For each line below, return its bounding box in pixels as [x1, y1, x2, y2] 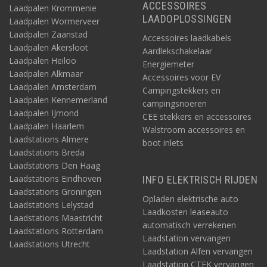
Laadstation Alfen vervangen [142, 246, 253, 257]
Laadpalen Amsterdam [9, 81, 97, 92]
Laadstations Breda [9, 147, 85, 158]
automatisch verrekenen [142, 219, 236, 231]
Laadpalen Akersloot [9, 42, 88, 53]
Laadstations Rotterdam [9, 225, 103, 237]
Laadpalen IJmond [9, 107, 79, 119]
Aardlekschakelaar [142, 45, 212, 57]
